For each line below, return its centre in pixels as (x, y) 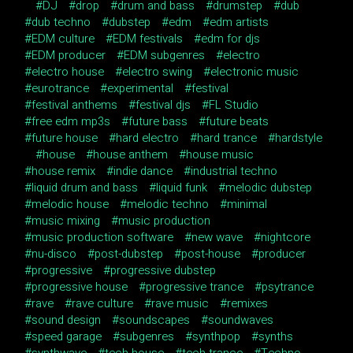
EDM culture (63, 39)
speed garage (67, 336)
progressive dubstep (163, 270)
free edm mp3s (71, 121)
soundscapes (155, 320)
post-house (211, 254)
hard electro (148, 138)
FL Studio (234, 105)
